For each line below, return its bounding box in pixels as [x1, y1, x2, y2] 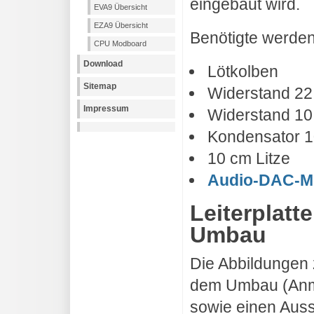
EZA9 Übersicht [94, 21, 148, 30]
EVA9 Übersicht [94, 3, 147, 12]
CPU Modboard [94, 39, 146, 48]
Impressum [83, 104, 129, 114]
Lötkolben [207, 62, 278, 81]
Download [83, 59, 123, 69]
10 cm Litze [207, 149, 290, 168]
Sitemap [83, 81, 116, 92]
